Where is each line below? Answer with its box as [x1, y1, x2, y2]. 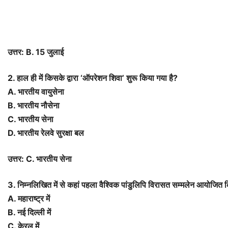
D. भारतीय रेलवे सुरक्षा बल [8, 128, 84, 138]
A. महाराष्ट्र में [8, 193, 50, 204]
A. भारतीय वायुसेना [8, 87, 64, 97]
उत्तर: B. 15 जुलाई [8, 47, 64, 58]
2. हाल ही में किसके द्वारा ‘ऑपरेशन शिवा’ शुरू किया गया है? [8, 73, 178, 83]
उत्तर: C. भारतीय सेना [8, 154, 72, 164]
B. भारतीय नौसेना [8, 100, 60, 111]
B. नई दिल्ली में [8, 207, 51, 218]
